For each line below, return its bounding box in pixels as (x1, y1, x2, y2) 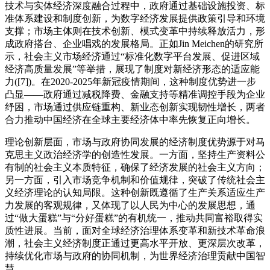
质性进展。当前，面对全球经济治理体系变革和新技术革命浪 (5, 225, 265, 236)
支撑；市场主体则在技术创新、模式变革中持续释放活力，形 (5, 26, 265, 37)
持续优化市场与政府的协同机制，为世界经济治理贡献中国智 (5, 251, 265, 262)
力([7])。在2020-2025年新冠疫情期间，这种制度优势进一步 (5, 77, 256, 87)
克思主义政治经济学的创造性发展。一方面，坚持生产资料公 (5, 149, 265, 160)
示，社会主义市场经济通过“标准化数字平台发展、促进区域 (5, 51, 260, 62)
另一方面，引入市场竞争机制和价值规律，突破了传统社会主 (5, 175, 265, 186)
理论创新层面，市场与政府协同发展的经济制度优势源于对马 (5, 137, 265, 148)
